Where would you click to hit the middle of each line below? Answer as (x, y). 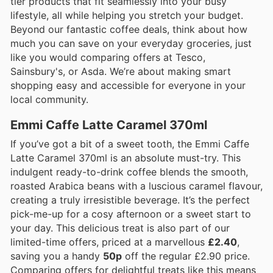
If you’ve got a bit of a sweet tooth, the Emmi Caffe (130, 144)
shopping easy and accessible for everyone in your (128, 85)
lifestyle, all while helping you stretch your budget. (127, 15)
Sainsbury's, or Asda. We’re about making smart (121, 71)
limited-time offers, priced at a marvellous (109, 242)
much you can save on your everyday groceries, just (131, 43)
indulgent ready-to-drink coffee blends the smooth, (129, 172)
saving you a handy (57, 256)
